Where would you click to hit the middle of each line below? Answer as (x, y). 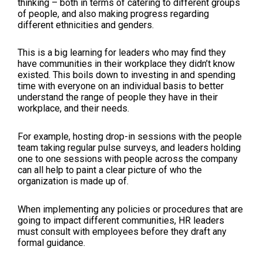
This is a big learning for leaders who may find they (122, 53)
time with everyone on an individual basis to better (121, 86)
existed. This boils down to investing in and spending (127, 75)
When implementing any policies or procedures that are (130, 210)
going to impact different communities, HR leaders (121, 221)
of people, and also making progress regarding (113, 14)
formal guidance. (51, 243)
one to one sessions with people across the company (128, 159)
